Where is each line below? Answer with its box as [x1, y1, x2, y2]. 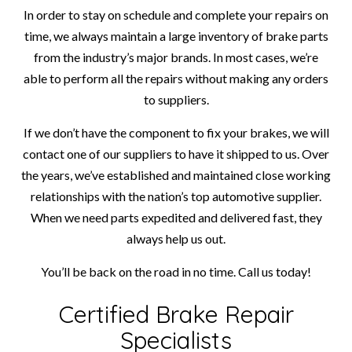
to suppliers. [143, 91, 209, 107]
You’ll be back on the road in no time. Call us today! [41, 263, 311, 279]
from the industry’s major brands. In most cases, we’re [34, 49, 318, 64]
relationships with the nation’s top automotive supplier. [31, 188, 321, 203]
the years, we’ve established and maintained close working [21, 167, 331, 182]
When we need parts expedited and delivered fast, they [30, 209, 322, 225]
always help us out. [126, 230, 225, 246]
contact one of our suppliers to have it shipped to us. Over [23, 145, 329, 161]
